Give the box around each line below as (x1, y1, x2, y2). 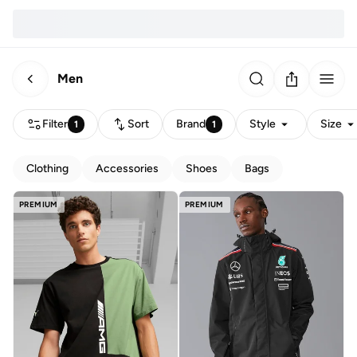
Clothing (26, 162, 69, 175)
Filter (42, 117, 68, 131)
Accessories (96, 162, 159, 175)
